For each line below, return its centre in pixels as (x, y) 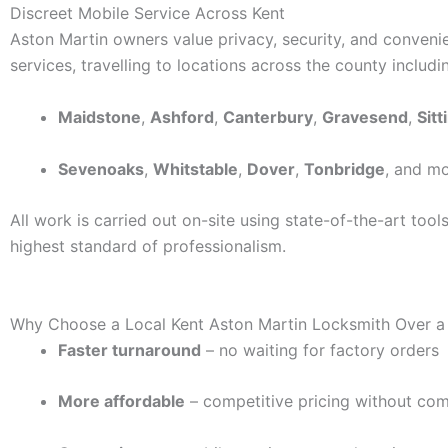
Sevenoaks (101, 168)
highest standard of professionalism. (148, 246)
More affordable (121, 401)
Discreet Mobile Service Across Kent (147, 13)
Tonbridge (344, 168)
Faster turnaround (129, 349)
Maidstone (99, 116)
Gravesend (365, 116)
